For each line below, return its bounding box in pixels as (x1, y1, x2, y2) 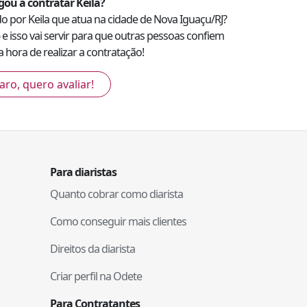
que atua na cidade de (49, 12, 153, 27)
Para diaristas (50, 164, 116, 180)
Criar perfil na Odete (50, 269, 142, 284)
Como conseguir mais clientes (50, 214, 186, 230)
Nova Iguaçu (153, 12, 211, 27)
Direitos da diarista (50, 241, 135, 257)
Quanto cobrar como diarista (50, 186, 183, 202)
